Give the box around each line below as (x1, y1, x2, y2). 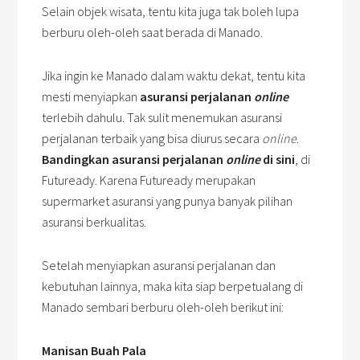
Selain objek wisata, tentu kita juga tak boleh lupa (42, 3, 300, 20)
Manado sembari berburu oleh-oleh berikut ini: (42, 299, 284, 316)
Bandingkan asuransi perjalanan (42, 151, 227, 168)
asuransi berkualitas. (42, 214, 147, 231)
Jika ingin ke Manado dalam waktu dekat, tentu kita (42, 67, 306, 84)
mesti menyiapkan (42, 88, 141, 105)
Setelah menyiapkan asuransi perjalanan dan (42, 257, 276, 274)
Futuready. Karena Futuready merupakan (42, 172, 256, 189)
